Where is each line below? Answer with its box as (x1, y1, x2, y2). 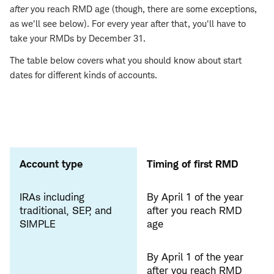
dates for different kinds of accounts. (10, 69, 157, 81)
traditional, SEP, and (20, 204, 112, 217)
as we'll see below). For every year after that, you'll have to (10, 18, 246, 30)
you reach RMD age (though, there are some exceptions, (28, 3, 257, 15)
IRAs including (20, 191, 84, 204)
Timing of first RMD (147, 158, 239, 171)
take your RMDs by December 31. (10, 32, 146, 45)
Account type (20, 158, 83, 171)
